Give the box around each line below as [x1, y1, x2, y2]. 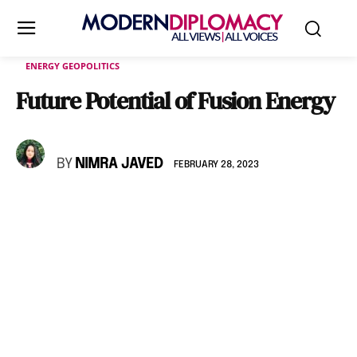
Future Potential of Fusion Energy [16, 84, 335, 117]
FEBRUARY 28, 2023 [174, 159, 259, 170]
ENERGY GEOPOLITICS [25, 60, 120, 72]
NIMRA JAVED [75, 157, 163, 171]
